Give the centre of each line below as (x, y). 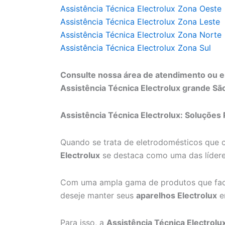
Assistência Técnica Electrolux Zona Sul (136, 48)
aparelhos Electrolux (177, 196)
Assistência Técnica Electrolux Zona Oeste (141, 9)
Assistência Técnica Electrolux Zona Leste (140, 22)
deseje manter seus (98, 196)
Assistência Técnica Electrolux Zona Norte (141, 35)
